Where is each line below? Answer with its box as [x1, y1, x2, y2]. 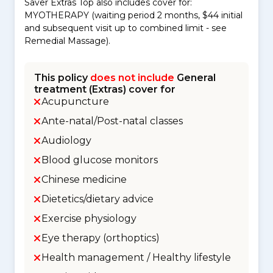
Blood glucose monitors [41, 154, 158, 166]
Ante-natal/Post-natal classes [41, 115, 183, 127]
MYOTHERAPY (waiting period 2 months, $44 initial [24, 10, 243, 21]
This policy [34, 72, 90, 83]
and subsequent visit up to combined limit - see [24, 23, 227, 34]
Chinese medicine [41, 174, 127, 185]
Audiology [41, 135, 91, 146]
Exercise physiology [41, 213, 136, 224]
